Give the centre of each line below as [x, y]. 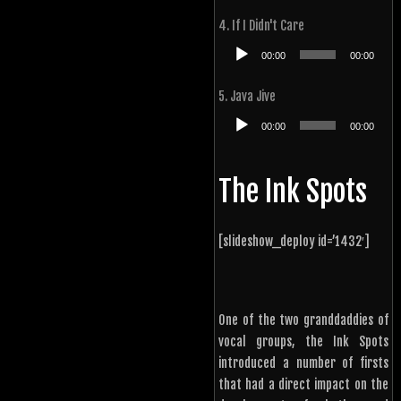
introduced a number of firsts [303, 363]
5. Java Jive [247, 97]
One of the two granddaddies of [303, 320]
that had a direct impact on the [303, 385]
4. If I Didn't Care [261, 26]
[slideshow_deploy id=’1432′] [294, 242]
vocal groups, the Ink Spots [303, 342]
